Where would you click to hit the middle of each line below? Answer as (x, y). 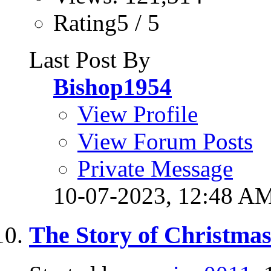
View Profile (138, 114)
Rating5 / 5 (106, 23)
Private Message (155, 169)
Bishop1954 (113, 87)
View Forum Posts (165, 142)
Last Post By (90, 60)
